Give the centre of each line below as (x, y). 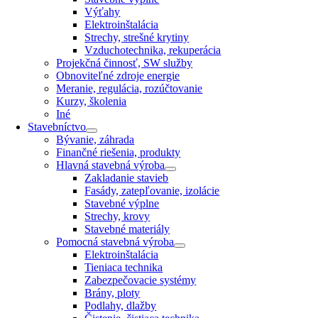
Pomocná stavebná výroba (115, 241)
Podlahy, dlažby (121, 305)
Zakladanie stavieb (127, 177)
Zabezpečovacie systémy (141, 280)
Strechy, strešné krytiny (137, 37)
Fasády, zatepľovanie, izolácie (152, 190)
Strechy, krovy (117, 216)
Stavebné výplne (122, 203)
